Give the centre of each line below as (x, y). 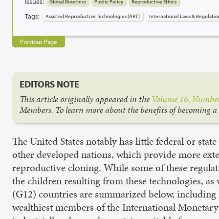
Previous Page (39, 42)
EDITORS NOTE (49, 84)
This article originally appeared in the (86, 99)
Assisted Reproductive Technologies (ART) (93, 16)
